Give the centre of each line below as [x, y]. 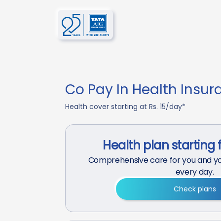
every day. [195, 172]
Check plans [195, 189]
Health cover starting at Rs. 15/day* [125, 107]
